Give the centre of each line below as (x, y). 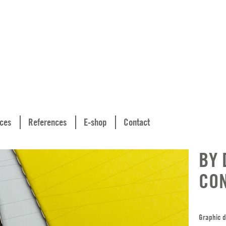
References (47, 122)
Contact (137, 122)
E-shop (95, 122)
